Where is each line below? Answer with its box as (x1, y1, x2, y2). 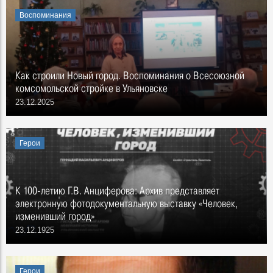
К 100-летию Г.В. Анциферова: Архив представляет (15, 184, 219, 197)
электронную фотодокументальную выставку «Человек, (15, 197, 238, 210)
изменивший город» (15, 210, 94, 222)
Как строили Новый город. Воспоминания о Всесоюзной (15, 69, 244, 82)
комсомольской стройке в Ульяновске (15, 82, 168, 94)
